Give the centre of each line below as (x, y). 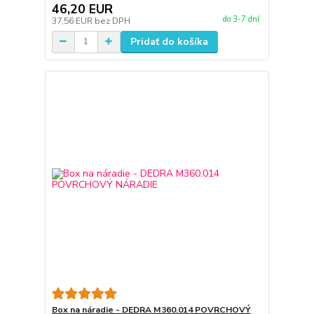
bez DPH (112, 21)
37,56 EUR (73, 21)
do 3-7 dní (241, 20)
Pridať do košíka (169, 41)
